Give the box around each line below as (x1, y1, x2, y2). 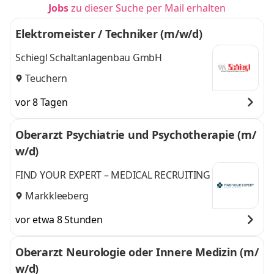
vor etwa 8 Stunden (15, 213, 103, 226)
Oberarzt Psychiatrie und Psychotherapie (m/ (15, 127, 256, 142)
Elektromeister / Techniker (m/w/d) (15, 26, 202, 41)
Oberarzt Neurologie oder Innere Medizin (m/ (15, 245, 259, 259)
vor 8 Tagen (15, 95, 68, 109)
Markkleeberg (25, 188, 89, 202)
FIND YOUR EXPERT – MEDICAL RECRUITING (15, 168, 210, 182)
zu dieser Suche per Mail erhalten (71, 1, 226, 15)
